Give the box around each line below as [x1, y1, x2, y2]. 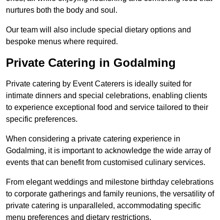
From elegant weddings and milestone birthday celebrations [6, 178, 214, 187]
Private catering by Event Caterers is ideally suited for [6, 80, 192, 88]
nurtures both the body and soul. [6, 6, 117, 15]
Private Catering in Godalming [6, 56, 176, 70]
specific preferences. [6, 115, 78, 124]
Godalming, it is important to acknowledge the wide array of [6, 146, 211, 155]
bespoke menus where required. [6, 37, 118, 46]
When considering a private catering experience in [6, 135, 180, 143]
